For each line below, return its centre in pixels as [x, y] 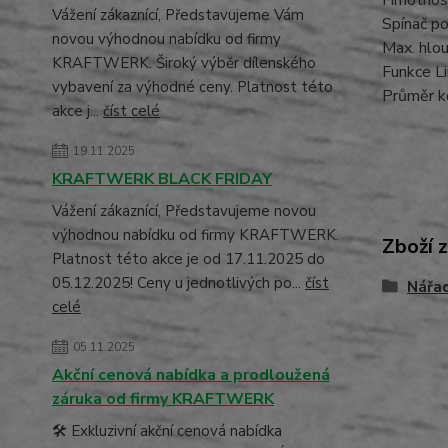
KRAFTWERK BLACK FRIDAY [162, 179]
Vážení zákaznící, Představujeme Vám [178, 15]
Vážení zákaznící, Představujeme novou [184, 211]
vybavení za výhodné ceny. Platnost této [192, 87]
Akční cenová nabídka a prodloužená [191, 375]
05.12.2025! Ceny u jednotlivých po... [178, 283]
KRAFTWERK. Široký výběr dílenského [184, 63]
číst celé [131, 111]
